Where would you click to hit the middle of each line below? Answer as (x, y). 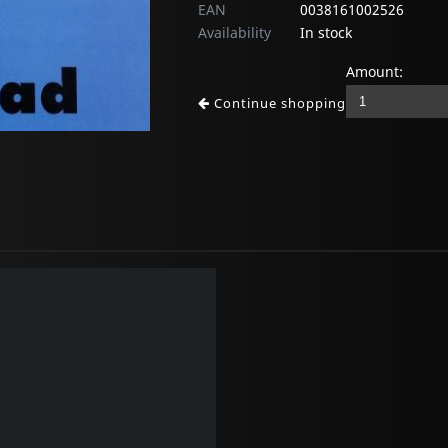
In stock (326, 33)
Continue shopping (278, 103)
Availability (234, 33)
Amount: (374, 72)
